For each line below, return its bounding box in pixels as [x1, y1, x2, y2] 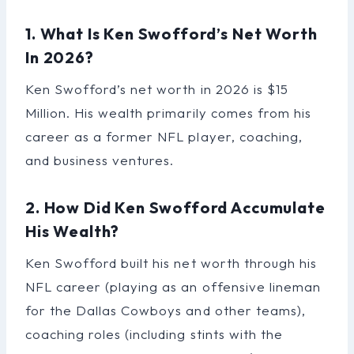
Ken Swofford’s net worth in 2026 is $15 [25, 80, 288, 97]
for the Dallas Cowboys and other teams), [25, 301, 306, 318]
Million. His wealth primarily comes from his [25, 104, 311, 121]
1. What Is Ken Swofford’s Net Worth [25, 23, 318, 43]
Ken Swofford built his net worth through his [25, 254, 317, 271]
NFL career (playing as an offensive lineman [25, 277, 321, 295]
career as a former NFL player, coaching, [25, 127, 303, 145]
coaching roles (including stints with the [25, 325, 283, 342]
